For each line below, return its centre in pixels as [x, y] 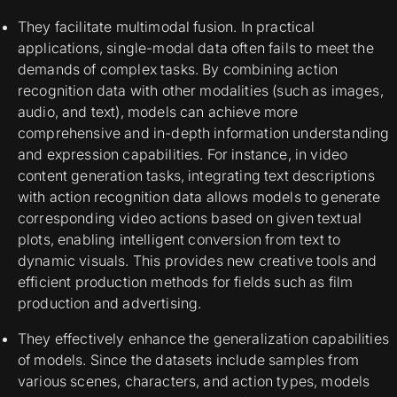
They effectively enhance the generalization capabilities [203, 339]
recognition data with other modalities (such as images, [201, 91]
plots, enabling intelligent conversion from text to [179, 240]
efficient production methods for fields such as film [186, 282]
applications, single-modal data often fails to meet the [196, 48]
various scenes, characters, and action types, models [194, 381]
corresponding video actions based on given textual [190, 218]
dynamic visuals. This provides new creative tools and [198, 261]
